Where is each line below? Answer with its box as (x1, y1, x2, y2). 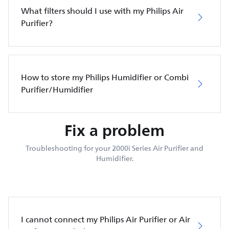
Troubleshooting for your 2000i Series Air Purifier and (26, 142, 203, 154)
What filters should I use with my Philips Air (21, 4, 184, 18)
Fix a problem (64, 117, 165, 144)
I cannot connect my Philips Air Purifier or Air (21, 213, 190, 226)
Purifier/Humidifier (21, 83, 93, 97)
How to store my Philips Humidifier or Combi (21, 71, 189, 84)
